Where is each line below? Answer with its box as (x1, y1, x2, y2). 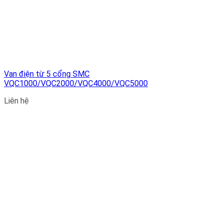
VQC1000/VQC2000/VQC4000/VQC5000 (4, 79, 148, 89)
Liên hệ (4, 96, 29, 106)
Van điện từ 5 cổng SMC (4, 69, 90, 79)
